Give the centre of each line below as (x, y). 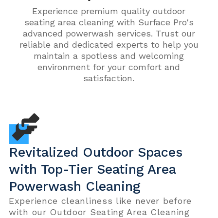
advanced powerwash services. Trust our (109, 34)
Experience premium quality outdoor (109, 11)
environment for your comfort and (109, 67)
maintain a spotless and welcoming (109, 56)
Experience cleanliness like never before (100, 201)
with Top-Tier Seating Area (92, 170)
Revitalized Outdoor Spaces (96, 153)
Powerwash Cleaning (74, 187)
